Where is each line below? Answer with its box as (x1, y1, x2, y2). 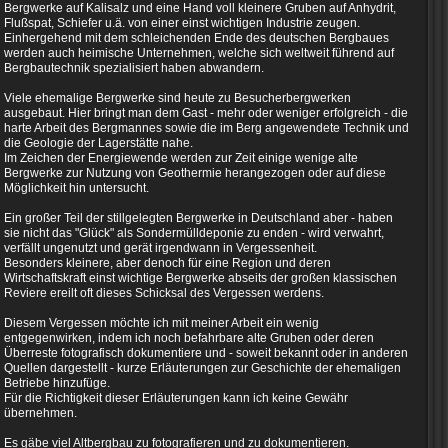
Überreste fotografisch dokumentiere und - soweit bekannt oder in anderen (4, 346, 408, 360)
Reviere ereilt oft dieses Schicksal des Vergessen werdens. (4, 286, 324, 300)
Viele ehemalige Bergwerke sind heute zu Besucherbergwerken (4, 91, 351, 105)
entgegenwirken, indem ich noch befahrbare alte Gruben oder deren (4, 331, 374, 345)
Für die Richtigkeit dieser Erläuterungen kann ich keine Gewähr (4, 391, 348, 405)
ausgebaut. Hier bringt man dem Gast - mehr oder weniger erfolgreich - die (4, 106, 408, 120)
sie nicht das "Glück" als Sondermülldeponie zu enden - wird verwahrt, (4, 226, 384, 240)
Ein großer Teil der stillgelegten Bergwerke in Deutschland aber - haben (4, 211, 393, 225)
